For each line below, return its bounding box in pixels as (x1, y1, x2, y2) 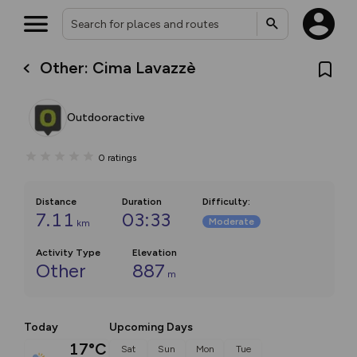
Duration (122, 196, 162, 207)
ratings (108, 151, 136, 163)
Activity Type (36, 247, 100, 258)
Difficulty (202, 196, 248, 207)
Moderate (209, 216, 254, 227)
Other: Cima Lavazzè (40, 57, 197, 77)
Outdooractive (67, 111, 145, 124)
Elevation (132, 247, 177, 258)
